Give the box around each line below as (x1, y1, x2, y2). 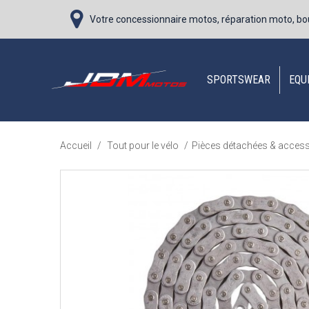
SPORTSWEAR (207, 73, 270, 86)
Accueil (60, 140, 92, 151)
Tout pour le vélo (107, 140, 181, 151)
